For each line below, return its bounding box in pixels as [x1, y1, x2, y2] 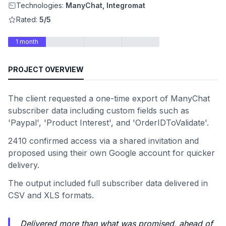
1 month [16, 38, 38, 45]
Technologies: [16, 1, 66, 10]
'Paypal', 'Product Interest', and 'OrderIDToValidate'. [8, 118, 209, 128]
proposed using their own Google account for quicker [8, 148, 215, 158]
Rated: [16, 15, 39, 24]
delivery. [8, 160, 39, 170]
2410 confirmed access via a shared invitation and [8, 136, 199, 146]
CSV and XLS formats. [8, 190, 94, 200]
